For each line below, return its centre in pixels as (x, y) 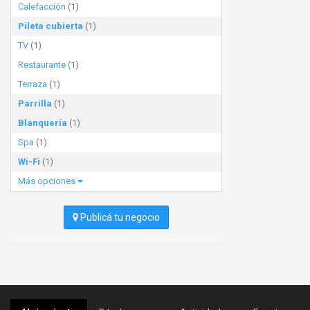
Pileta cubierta (51, 26)
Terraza (33, 84)
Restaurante (42, 65)
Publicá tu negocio (119, 217)
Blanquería (43, 123)
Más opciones (48, 181)
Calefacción (42, 7)
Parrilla (35, 103)
